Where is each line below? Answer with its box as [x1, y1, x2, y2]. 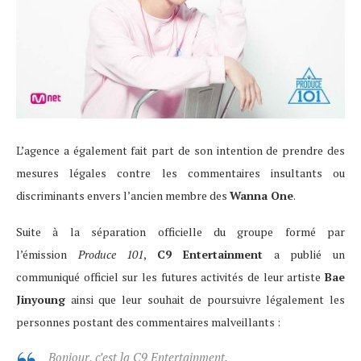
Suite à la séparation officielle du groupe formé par [16, 223, 345, 239]
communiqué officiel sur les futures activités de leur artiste [16, 268, 325, 284]
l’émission [16, 246, 78, 262]
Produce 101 [77, 246, 144, 262]
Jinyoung [16, 291, 65, 307]
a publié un [263, 246, 346, 262]
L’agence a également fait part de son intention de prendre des [16, 142, 345, 158]
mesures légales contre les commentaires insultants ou [16, 164, 345, 180]
